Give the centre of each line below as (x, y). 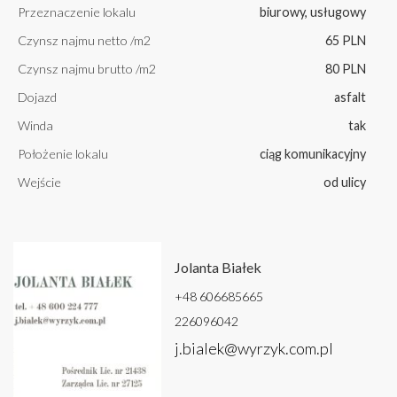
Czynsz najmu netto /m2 (84, 41)
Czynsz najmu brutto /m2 (87, 69)
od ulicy (345, 183)
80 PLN (346, 69)
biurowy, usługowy (313, 12)
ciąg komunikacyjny (313, 154)
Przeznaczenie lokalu (77, 12)
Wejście (39, 183)
